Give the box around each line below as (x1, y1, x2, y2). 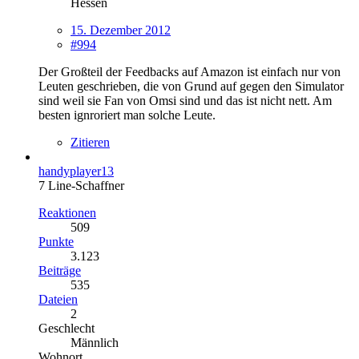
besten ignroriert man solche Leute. (38, 107, 216, 122)
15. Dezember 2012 (71, 22, 171, 37)
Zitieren (71, 135, 110, 149)
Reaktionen (38, 205, 96, 220)
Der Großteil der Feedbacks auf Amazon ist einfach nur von (38, 64, 341, 79)
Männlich (71, 335, 119, 349)
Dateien (38, 292, 78, 306)
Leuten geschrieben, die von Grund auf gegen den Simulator (38, 79, 344, 93)
